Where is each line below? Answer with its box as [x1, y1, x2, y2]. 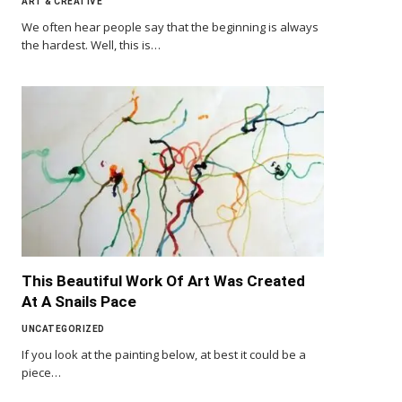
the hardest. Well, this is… [22, 37, 161, 54]
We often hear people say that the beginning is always [22, 19, 319, 36]
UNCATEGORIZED [22, 323, 105, 334]
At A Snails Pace [22, 292, 136, 310]
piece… [22, 363, 61, 380]
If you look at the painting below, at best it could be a [22, 345, 306, 363]
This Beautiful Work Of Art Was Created [22, 271, 305, 290]
